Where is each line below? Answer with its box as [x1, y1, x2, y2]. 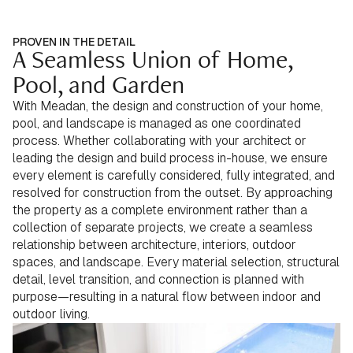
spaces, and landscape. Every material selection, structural [13, 254, 340, 270]
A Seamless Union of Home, [13, 44, 292, 76]
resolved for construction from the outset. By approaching [13, 184, 333, 201]
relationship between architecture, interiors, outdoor [13, 236, 296, 253]
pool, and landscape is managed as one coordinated [13, 115, 301, 132]
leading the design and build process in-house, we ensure [13, 150, 328, 166]
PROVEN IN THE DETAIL [13, 35, 136, 49]
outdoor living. [13, 306, 90, 322]
